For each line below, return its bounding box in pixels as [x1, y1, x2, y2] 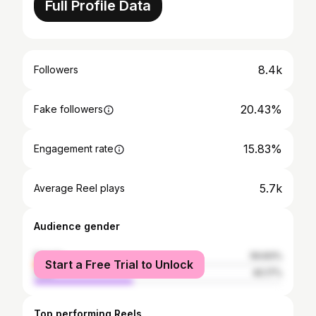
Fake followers [34, 103, 103, 115]
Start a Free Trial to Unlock [45, 257, 193, 272]
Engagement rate [34, 142, 114, 154]
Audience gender [34, 220, 120, 232]
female [34, 250, 63, 261]
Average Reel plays [34, 182, 125, 194]
